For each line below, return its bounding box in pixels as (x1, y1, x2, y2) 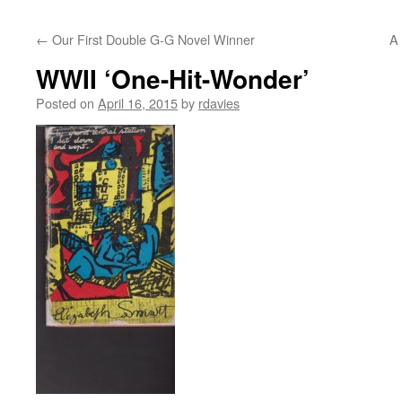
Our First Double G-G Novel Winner (48, 30, 255, 48)
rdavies (198, 93, 240, 112)
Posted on (36, 93, 94, 112)
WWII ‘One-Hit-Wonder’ (36, 60, 310, 97)
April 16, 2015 (98, 93, 178, 112)
